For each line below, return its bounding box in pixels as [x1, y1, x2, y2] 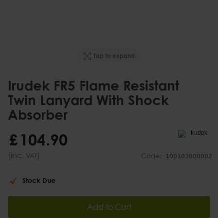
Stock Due [22, 176, 55, 185]
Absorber [8, 106, 68, 123]
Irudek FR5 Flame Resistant [8, 76, 179, 94]
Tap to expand [93, 52, 135, 60]
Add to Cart [87, 202, 131, 212]
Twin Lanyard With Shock [8, 91, 169, 109]
